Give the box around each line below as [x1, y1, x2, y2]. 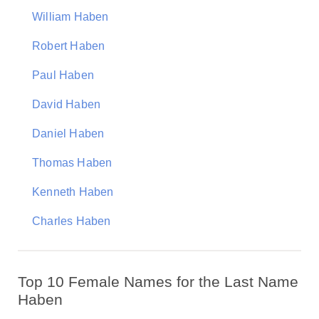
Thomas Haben [32, 157, 113, 169]
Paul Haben [32, 69, 94, 81]
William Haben [32, 11, 109, 23]
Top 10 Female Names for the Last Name [18, 273, 298, 290]
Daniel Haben [32, 127, 105, 140]
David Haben [32, 98, 101, 110]
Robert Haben [32, 40, 105, 52]
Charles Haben [32, 215, 111, 227]
